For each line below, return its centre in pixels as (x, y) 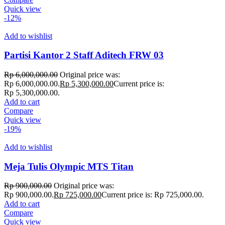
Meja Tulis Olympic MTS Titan (69, 166)
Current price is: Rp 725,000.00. (153, 195)
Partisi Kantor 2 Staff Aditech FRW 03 (84, 55)
